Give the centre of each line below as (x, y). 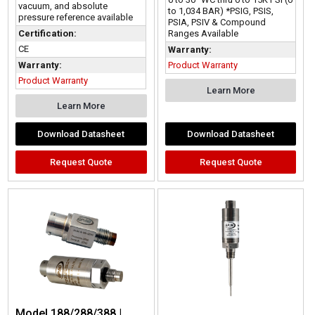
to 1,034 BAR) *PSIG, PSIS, (220, 11)
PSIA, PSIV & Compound (217, 22)
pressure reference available (76, 18)
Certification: (48, 34)
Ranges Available (203, 33)
